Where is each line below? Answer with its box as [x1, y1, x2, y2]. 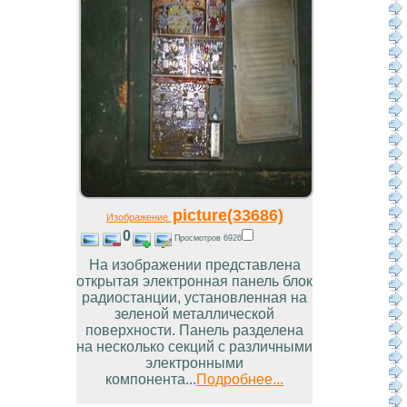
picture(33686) [167, 205, 283, 225]
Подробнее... [196, 372, 283, 388]
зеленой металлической [114, 306, 274, 323]
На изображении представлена [88, 257, 301, 273]
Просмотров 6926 [174, 233, 242, 243]
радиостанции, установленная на [82, 290, 307, 306]
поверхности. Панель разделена [85, 323, 303, 339]
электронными [145, 355, 243, 372]
